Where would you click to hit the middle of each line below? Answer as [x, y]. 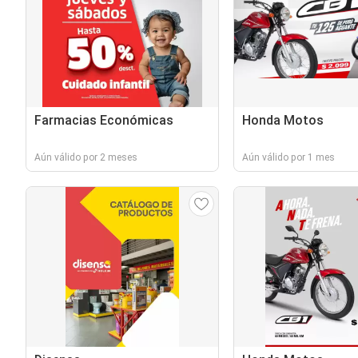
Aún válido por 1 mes [288, 157]
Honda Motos [282, 120]
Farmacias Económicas [104, 120]
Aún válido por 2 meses [86, 157]
